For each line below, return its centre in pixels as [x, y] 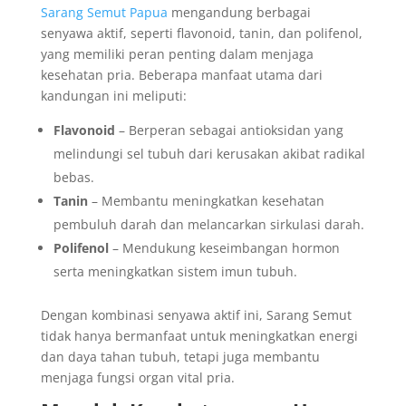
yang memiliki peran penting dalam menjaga [177, 54]
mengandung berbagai [239, 12]
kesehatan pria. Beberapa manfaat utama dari [181, 75]
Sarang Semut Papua [104, 12]
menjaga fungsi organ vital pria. [137, 377]
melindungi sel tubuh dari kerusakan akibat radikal [209, 154]
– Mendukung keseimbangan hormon [224, 248]
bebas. [73, 177]
